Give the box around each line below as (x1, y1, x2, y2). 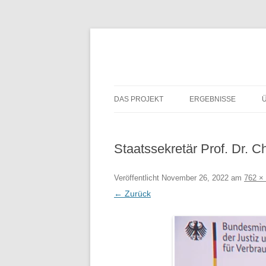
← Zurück (114, 189, 151, 198)
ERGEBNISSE (189, 95, 236, 103)
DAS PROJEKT (114, 95, 163, 103)
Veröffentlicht (114, 173, 161, 182)
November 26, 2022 (161, 173, 229, 182)
